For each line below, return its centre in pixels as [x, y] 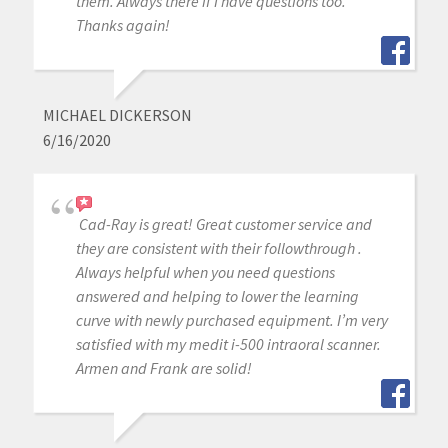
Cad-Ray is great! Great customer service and [225, 224]
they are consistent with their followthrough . [218, 248]
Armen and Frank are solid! [163, 368]
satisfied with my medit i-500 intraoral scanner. [228, 344]
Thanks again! [122, 25]
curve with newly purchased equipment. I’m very [231, 320]
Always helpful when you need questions [205, 272]
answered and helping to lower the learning [217, 296]
